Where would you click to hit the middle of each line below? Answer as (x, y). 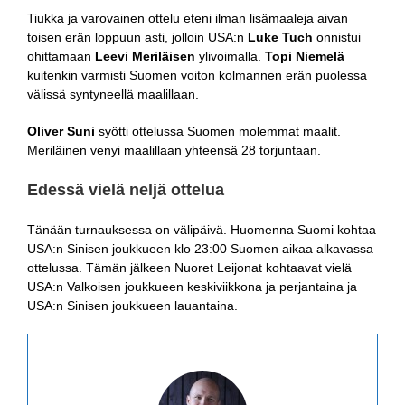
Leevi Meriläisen (145, 56)
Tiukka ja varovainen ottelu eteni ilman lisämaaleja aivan (188, 18)
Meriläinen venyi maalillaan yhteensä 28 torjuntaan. (174, 150)
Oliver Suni (61, 131)
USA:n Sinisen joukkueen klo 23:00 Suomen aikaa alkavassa (200, 248)
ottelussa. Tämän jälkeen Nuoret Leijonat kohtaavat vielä (189, 267)
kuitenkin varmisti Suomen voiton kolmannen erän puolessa (197, 75)
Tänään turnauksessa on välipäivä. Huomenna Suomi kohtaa (202, 229)
